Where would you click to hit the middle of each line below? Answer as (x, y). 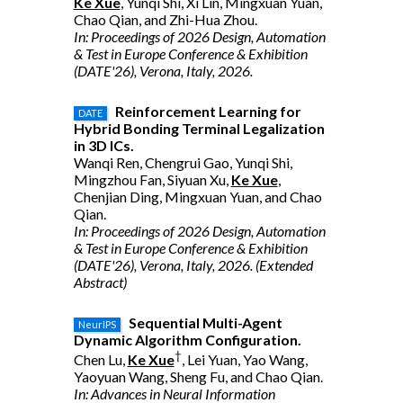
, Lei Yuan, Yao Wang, (244, 360)
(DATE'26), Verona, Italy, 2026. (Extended (193, 265)
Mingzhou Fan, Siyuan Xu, (152, 179)
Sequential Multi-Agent (205, 322)
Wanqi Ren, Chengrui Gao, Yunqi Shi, (183, 162)
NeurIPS (97, 324)
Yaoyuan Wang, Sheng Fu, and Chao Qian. (198, 377)
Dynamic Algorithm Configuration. (187, 340)
